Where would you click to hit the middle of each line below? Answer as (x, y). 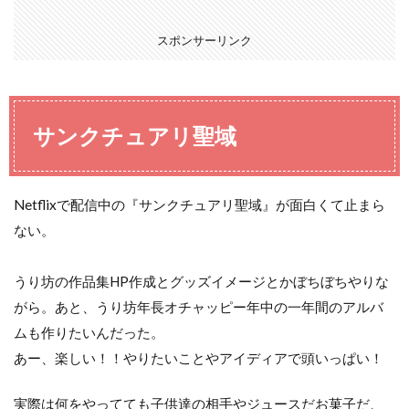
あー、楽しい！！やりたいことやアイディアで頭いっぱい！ (199, 357)
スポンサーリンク (204, 40)
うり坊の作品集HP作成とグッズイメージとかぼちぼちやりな (201, 281)
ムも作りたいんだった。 (89, 332)
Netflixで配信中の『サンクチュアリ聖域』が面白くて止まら (199, 204)
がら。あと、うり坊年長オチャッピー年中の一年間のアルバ (199, 306)
